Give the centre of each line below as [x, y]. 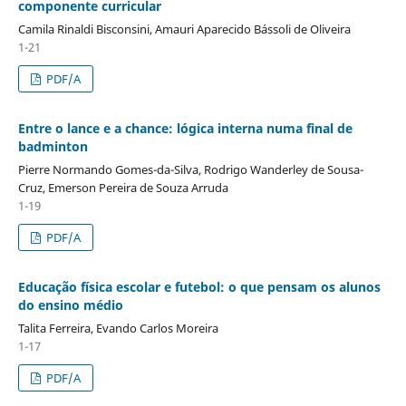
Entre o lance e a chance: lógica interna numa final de [185, 128]
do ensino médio [70, 304]
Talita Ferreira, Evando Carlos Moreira [118, 328]
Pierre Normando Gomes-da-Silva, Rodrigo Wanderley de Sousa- [190, 169]
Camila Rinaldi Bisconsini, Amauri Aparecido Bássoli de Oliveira [184, 29]
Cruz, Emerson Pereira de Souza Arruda [123, 187]
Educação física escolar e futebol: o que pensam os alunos [199, 286]
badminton [53, 146]
